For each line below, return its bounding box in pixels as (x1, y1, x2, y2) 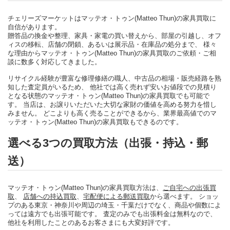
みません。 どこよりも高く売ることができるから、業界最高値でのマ (8, 109, 217, 117)
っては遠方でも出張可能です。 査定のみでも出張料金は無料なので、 (8, 209, 217, 218)
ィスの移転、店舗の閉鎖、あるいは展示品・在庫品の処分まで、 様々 (8, 40, 217, 48)
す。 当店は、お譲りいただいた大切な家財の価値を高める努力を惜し (8, 100, 217, 108)
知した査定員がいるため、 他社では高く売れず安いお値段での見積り (8, 83, 217, 91)
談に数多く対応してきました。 (8, 57, 101, 66)
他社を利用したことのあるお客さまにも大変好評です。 (8, 218, 175, 226)
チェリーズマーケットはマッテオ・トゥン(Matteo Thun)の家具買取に (8, 14, 216, 22)
